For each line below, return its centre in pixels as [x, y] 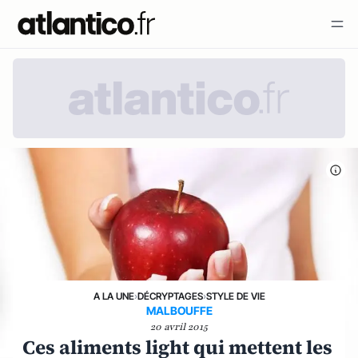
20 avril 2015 [179, 327]
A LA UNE [113, 296]
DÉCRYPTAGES [170, 296]
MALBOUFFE [179, 310]
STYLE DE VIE [235, 296]
